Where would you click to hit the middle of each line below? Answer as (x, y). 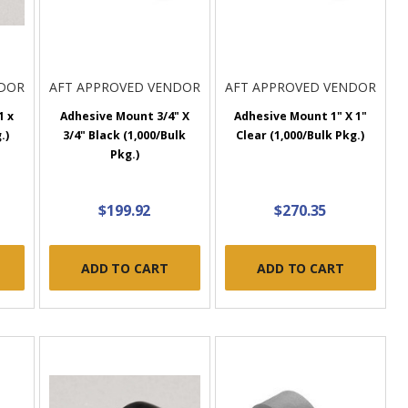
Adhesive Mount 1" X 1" (300, 117)
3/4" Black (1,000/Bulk (125, 136)
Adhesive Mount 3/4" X (124, 117)
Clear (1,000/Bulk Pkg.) (301, 136)
